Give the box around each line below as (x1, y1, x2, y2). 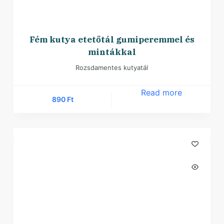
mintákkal (87, 46, 136, 57)
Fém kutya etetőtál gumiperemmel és (29, 33, 194, 45)
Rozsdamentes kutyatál (75, 63, 148, 71)
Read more (140, 87, 182, 97)
